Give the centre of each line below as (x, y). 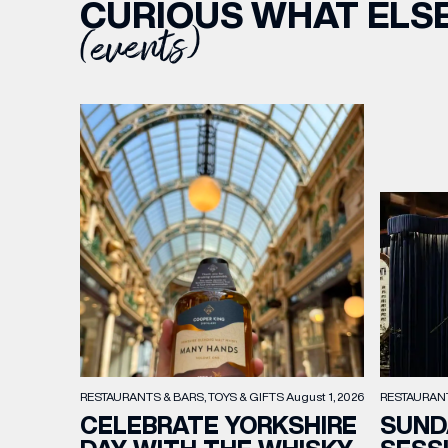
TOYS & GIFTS (246, 396)
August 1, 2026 (325, 396)
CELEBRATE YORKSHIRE (218, 425)
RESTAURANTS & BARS (142, 396)
